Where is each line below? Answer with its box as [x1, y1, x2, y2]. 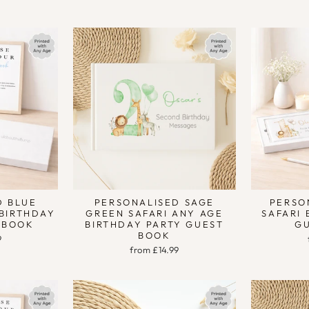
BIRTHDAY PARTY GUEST [85, 219, 224, 230]
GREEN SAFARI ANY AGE [86, 208, 223, 219]
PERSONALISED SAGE [94, 197, 215, 208]
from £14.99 [130, 244, 179, 256]
